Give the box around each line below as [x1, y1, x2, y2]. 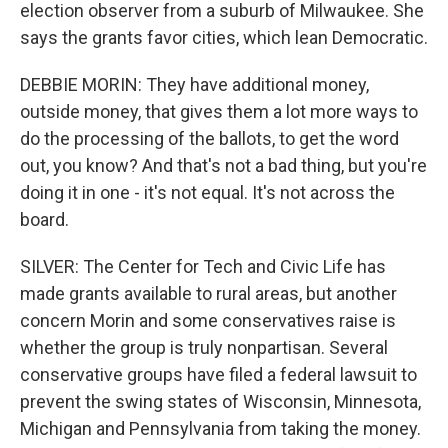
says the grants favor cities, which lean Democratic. [20, 27, 428, 48]
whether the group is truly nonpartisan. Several [20, 337, 388, 358]
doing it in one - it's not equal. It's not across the [20, 182, 395, 203]
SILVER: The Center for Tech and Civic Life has [20, 256, 386, 277]
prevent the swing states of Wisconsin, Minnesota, [20, 391, 421, 412]
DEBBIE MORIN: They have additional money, [20, 74, 369, 95]
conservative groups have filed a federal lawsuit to [20, 364, 417, 385]
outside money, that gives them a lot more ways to [20, 101, 418, 122]
